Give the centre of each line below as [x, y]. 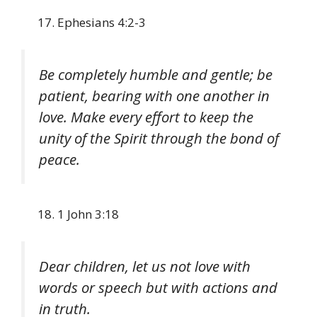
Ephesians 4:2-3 [102, 23]
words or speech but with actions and [158, 287]
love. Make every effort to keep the [146, 116]
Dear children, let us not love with [145, 266]
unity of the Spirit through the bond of [159, 138]
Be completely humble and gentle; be [156, 74]
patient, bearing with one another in [154, 95]
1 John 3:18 [88, 214]
